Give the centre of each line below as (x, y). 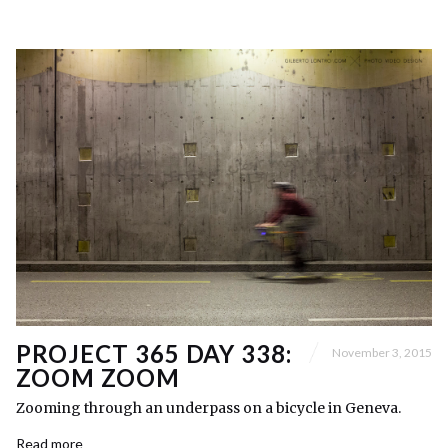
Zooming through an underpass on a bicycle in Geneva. (208, 408)
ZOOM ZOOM (98, 378)
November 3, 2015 (382, 352)
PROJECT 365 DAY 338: (154, 354)
